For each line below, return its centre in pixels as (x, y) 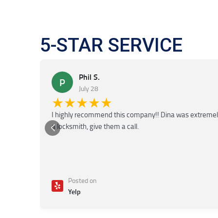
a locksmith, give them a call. (95, 126)
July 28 (89, 88)
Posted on (82, 180)
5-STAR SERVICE (111, 45)
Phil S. (89, 76)
